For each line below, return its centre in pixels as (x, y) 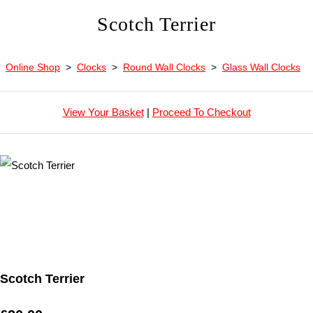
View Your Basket (103, 112)
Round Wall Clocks (164, 67)
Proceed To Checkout (201, 112)
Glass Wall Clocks (261, 67)
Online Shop (33, 67)
